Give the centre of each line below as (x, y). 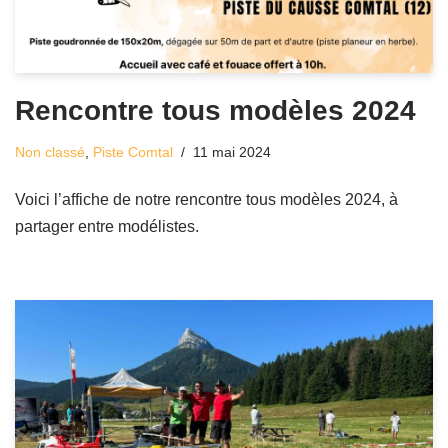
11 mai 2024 (232, 152)
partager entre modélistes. (107, 227)
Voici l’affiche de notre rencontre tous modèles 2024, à (206, 200)
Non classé (50, 152)
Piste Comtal (133, 152)
